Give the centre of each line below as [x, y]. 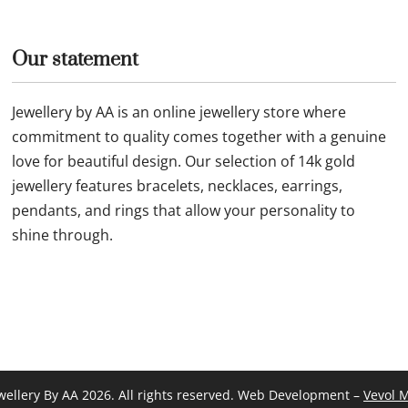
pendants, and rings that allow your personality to [184, 210]
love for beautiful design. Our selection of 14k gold [184, 161]
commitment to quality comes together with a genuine [199, 136]
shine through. [63, 235]
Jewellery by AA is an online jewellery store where [179, 112]
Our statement [76, 59]
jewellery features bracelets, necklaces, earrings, [178, 185]
